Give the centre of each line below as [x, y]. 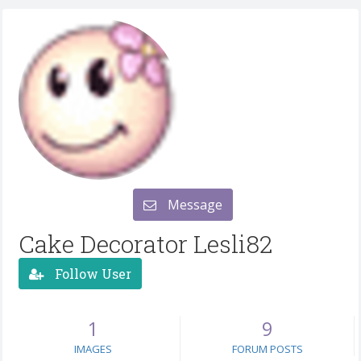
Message [193, 205]
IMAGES [93, 349]
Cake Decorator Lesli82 [145, 244]
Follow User [91, 273]
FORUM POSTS [267, 349]
